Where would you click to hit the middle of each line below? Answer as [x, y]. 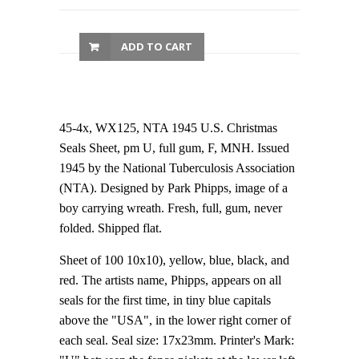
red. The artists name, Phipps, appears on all [170, 280]
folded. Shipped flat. [111, 228]
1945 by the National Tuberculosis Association [177, 168]
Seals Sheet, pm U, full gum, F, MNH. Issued [174, 148]
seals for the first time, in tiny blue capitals [165, 300]
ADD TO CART [157, 46]
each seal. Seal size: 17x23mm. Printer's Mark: [177, 340]
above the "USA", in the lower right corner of [175, 320]
